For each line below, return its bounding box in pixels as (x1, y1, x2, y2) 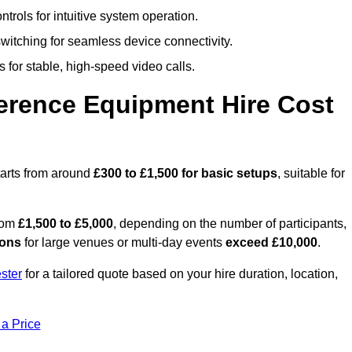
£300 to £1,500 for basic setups (90, 167, 277, 181)
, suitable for (277, 167, 345, 181)
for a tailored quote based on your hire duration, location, (22, 267, 338, 281)
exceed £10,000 (225, 236, 317, 250)
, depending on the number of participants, (113, 217, 346, 231)
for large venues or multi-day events (21, 236, 225, 250)
